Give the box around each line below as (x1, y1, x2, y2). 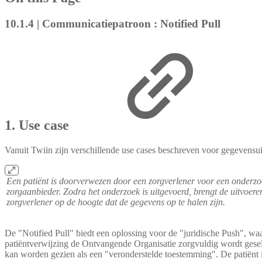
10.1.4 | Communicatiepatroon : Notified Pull (5, 17, 220, 30)
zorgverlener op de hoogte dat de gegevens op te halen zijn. (6, 196, 225, 207)
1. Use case (5, 117, 73, 133)
